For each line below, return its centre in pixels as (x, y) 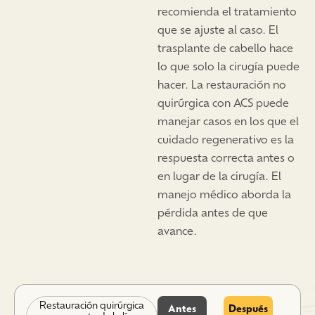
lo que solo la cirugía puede (229, 65)
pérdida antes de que (213, 211)
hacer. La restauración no (222, 83)
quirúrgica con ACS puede (223, 102)
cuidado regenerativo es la (226, 138)
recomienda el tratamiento (227, 10)
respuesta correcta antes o (226, 156)
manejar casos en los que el (228, 120)
